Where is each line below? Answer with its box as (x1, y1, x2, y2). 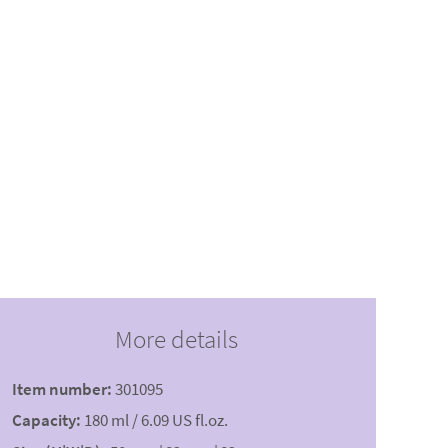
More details (114, 323, 238, 356)
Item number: (12, 378, 112, 401)
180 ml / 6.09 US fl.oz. (84, 409, 228, 432)
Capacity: (12, 409, 81, 432)
